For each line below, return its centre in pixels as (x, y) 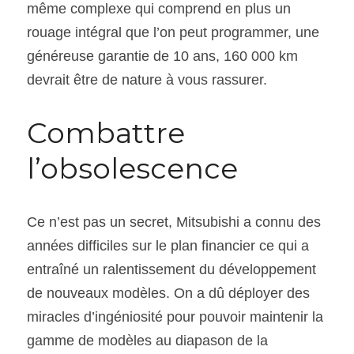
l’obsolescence (132, 168)
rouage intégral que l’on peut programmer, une (173, 32)
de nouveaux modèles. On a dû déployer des (168, 293)
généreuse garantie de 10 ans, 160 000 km (162, 56)
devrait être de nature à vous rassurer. (147, 79)
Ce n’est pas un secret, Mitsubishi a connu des (174, 222)
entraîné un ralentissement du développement (171, 269)
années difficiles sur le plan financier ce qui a (168, 245)
